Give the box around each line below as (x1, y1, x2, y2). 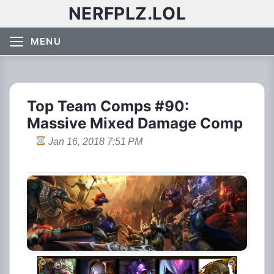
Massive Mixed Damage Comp (27, 114, 243, 132)
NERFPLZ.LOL (68, 3, 187, 24)
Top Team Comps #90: (27, 97, 189, 115)
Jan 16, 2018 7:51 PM (48, 136, 143, 147)
